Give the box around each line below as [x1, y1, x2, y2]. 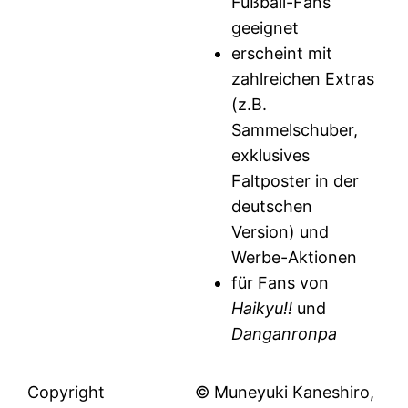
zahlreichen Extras [231, 69, 375, 89]
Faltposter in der [231, 171, 360, 191]
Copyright [27, 382, 106, 403]
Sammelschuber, [231, 120, 359, 140]
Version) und [231, 222, 330, 242]
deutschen [231, 197, 313, 217]
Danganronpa [231, 324, 338, 344]
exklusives [231, 146, 311, 166]
